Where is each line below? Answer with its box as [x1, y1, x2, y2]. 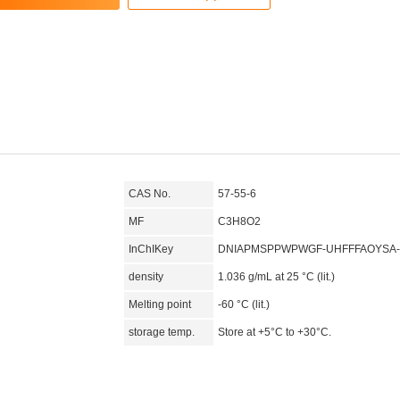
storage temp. [129, 326, 197, 338]
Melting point [129, 298, 194, 311]
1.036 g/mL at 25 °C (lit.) [218, 271, 335, 283]
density [129, 271, 166, 283]
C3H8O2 [218, 215, 261, 228]
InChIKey [129, 243, 173, 255]
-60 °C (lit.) [218, 298, 270, 311]
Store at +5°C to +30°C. [218, 326, 331, 338]
